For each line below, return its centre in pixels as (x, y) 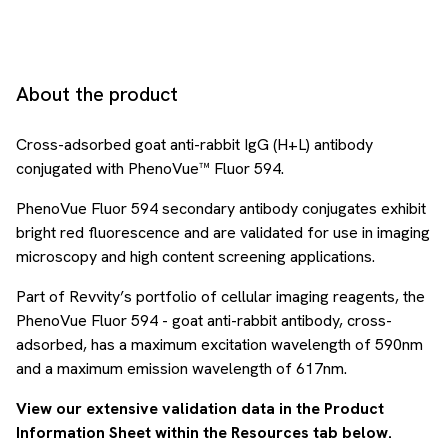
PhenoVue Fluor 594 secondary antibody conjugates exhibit (221, 208)
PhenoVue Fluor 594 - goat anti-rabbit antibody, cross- (204, 320)
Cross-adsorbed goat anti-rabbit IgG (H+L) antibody (194, 144)
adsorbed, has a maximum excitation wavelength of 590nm (219, 344)
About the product (97, 94)
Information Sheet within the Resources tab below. (204, 432)
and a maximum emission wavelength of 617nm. (181, 368)
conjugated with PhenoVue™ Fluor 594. (150, 168)
